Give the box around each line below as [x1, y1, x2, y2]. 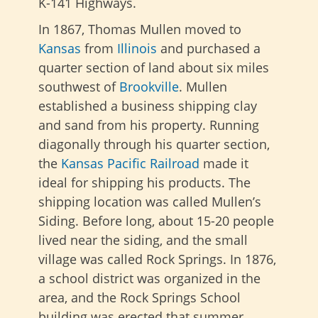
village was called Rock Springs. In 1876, [38, 251, 276, 268]
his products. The [147, 174, 251, 192]
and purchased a [157, 40, 261, 57]
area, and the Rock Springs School [38, 289, 241, 307]
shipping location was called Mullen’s [38, 193, 261, 211]
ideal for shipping [38, 174, 147, 192]
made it [199, 155, 248, 172]
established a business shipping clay [38, 97, 257, 115]
